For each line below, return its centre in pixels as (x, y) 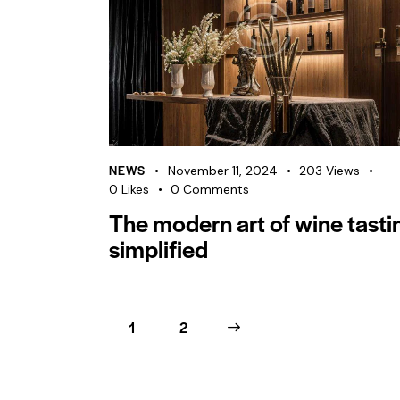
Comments (217, 189)
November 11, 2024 (223, 170)
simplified (158, 248)
